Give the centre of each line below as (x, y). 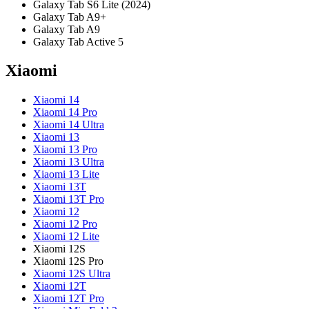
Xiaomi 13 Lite (66, 175)
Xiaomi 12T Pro (69, 299)
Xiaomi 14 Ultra (69, 125)
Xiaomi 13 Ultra (69, 162)
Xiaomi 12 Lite (66, 237)
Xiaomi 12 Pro (65, 224)
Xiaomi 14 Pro (65, 112)
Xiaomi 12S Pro (68, 261)
